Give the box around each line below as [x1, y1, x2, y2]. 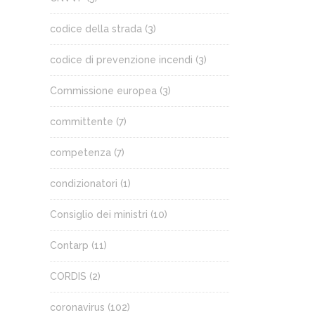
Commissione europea [50, 85, 157, 96]
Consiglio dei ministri [50, 209, 148, 220]
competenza [50, 147, 111, 158]
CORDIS [50, 271, 86, 282]
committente [50, 116, 113, 127]
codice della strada [50, 23, 142, 34]
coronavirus [50, 302, 105, 313]
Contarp [50, 240, 89, 251]
